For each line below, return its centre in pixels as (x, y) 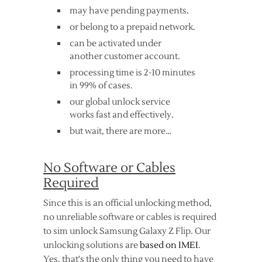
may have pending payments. (129, 11)
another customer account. (125, 56)
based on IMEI (169, 245)
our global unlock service (120, 102)
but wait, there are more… (120, 131)
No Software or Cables (109, 168)
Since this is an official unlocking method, (127, 203)
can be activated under (116, 44)
